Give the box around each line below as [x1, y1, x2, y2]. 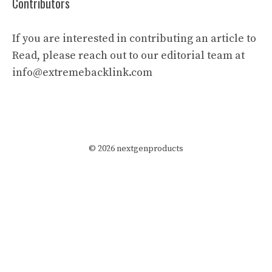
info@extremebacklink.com [12, 65, 152, 80]
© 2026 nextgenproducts [89, 143, 183, 154]
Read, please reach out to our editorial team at [12, 48, 245, 63]
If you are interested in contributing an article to [12, 31, 256, 46]
